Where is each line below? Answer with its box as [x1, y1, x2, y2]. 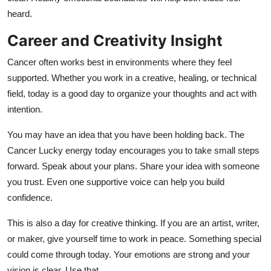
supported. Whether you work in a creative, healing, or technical [7, 72, 256, 83]
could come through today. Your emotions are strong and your [7, 249, 250, 260]
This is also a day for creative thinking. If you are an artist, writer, [7, 217, 260, 228]
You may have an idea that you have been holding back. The [7, 129, 244, 140]
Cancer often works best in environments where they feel [7, 56, 232, 67]
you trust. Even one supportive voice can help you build [7, 176, 224, 187]
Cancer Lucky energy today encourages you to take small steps [7, 145, 260, 155]
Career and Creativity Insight [7, 31, 223, 50]
